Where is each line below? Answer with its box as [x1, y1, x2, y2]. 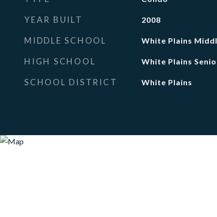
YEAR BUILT [24, 15, 83, 25]
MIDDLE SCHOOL [24, 35, 107, 46]
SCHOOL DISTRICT [24, 77, 118, 87]
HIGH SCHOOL [24, 56, 96, 66]
